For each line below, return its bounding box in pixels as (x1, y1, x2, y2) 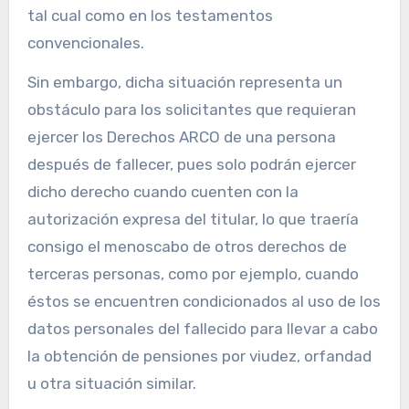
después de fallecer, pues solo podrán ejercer (26, 155, 356, 174)
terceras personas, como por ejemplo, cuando (26, 265, 359, 284)
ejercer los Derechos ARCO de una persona (26, 128, 336, 147)
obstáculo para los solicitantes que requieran (26, 100, 356, 120)
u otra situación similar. (26, 374, 196, 393)
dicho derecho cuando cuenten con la (26, 183, 299, 202)
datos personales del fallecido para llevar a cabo (26, 320, 378, 339)
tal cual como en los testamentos (26, 6, 273, 26)
